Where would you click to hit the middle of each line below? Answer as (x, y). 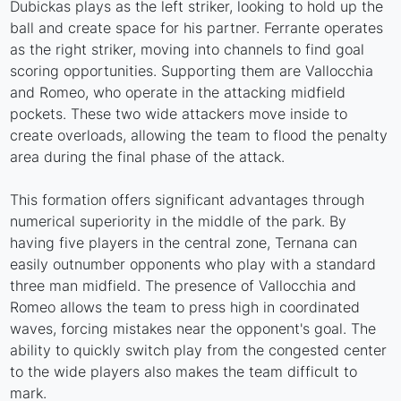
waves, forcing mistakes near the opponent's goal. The (193, 328)
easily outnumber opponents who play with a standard (193, 264)
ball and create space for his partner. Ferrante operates (197, 27)
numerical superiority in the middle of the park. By (179, 221)
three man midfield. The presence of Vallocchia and (183, 285)
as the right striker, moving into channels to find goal (188, 49)
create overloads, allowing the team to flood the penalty (199, 135)
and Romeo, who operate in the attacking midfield (178, 92)
